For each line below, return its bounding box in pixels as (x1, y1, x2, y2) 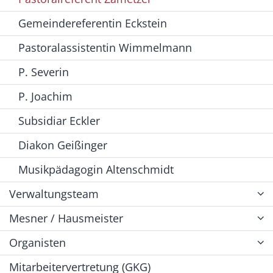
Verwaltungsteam (9, 186, 99, 201)
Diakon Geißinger (18, 137, 107, 152)
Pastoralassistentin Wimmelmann (18, 40, 192, 55)
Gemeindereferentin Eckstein (18, 15, 167, 30)
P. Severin (18, 64, 69, 79)
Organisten (9, 235, 66, 250)
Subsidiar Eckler (18, 113, 100, 128)
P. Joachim (18, 88, 73, 104)
